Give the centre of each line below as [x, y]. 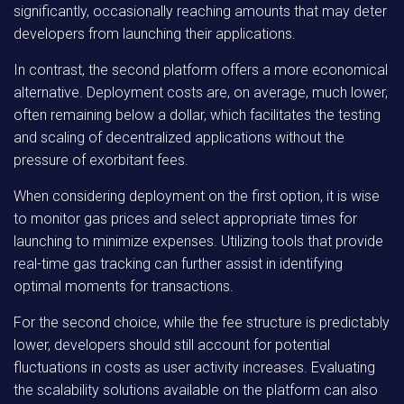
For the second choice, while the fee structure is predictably [202, 322]
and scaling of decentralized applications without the [179, 138]
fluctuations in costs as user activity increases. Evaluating [194, 367]
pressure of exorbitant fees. [101, 160]
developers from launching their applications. [155, 34]
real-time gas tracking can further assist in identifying [178, 264]
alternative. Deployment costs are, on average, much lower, [201, 92]
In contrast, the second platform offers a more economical [201, 70]
